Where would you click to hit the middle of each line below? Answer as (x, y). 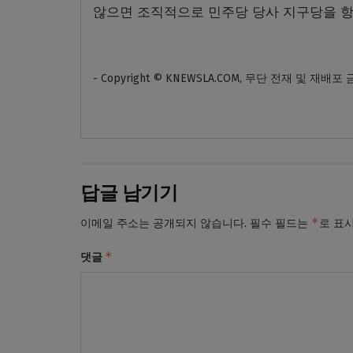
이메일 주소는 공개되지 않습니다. (163, 223)
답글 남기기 (129, 193)
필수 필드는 (281, 223)
